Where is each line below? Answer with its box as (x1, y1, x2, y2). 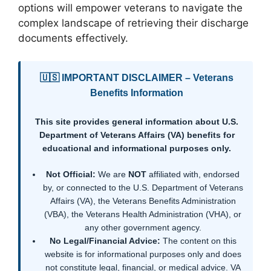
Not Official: (46, 169, 96, 180)
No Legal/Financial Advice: (49, 236, 160, 246)
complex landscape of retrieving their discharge (18, 16, 249, 29)
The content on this (160, 236, 237, 246)
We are (96, 169, 128, 180)
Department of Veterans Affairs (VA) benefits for (39, 130, 235, 140)
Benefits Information (90, 88, 183, 99)
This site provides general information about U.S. (35, 117, 238, 127)
